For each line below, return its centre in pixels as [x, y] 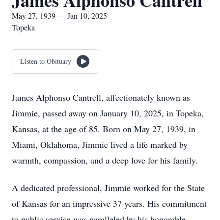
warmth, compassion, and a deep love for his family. [105, 160]
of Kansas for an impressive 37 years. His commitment [109, 203]
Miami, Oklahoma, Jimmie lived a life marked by [100, 144]
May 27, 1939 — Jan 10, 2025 [59, 15]
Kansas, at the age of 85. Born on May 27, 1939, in [104, 129]
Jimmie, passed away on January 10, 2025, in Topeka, [108, 113]
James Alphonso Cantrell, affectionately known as [101, 97]
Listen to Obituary [46, 61]
